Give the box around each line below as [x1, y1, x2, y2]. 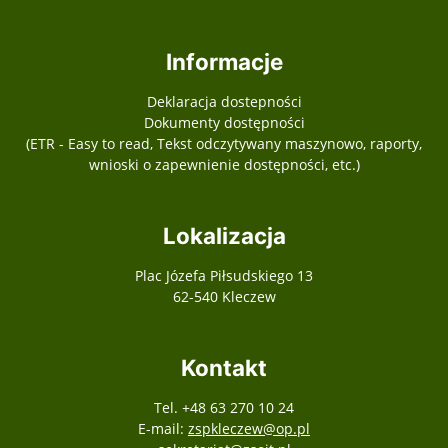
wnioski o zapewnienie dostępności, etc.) [88, 155, 360, 175]
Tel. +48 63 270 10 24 [154, 398, 294, 418]
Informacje [165, 48, 283, 76]
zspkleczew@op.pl [188, 419, 310, 439]
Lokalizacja [162, 222, 286, 250]
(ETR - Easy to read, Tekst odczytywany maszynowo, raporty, [26, 134, 422, 154]
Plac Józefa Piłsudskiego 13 [135, 266, 313, 286]
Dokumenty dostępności [143, 113, 305, 133]
